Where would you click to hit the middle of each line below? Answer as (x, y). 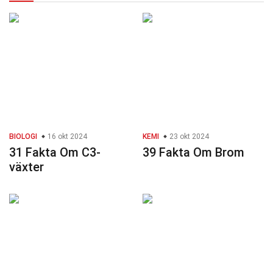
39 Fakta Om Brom (193, 153)
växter (27, 167)
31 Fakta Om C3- (55, 153)
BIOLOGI (23, 137)
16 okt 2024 (66, 137)
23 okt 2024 (188, 137)
